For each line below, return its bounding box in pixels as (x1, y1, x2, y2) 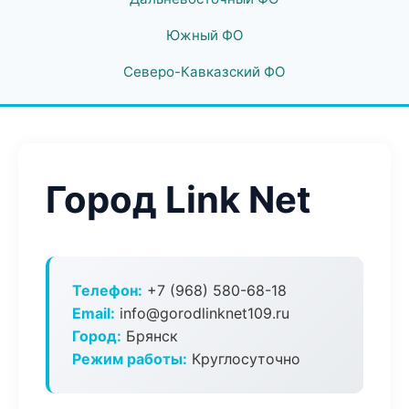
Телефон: (72, 281, 142, 299)
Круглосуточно (187, 350, 300, 368)
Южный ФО (165, 26, 244, 44)
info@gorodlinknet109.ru (115, 304, 289, 322)
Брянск (121, 327, 178, 345)
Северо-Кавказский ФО (123, 63, 286, 80)
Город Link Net (46, 177, 311, 222)
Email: (72, 304, 115, 322)
